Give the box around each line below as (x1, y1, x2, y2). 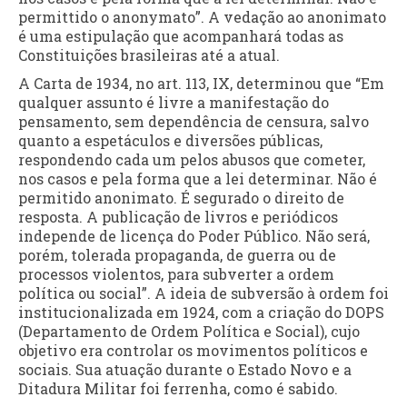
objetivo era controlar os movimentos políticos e (18, 341, 368, 361)
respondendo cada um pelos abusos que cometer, (18, 150, 365, 170)
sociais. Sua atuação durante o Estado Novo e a (18, 360, 352, 380)
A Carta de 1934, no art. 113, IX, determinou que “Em (18, 74, 384, 94)
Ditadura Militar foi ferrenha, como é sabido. (18, 379, 338, 399)
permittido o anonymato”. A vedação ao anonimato (18, 7, 386, 27)
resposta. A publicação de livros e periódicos (18, 207, 338, 227)
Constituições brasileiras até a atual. (18, 45, 280, 65)
